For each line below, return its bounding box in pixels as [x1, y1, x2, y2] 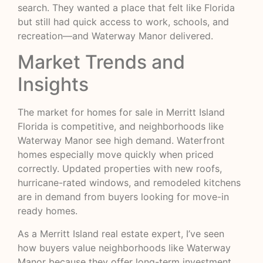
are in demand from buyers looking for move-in [18, 191, 229, 203]
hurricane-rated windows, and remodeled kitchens [18, 177, 241, 189]
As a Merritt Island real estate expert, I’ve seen [18, 227, 224, 240]
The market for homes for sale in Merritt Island [18, 106, 225, 119]
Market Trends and [18, 50, 185, 74]
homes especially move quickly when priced [18, 149, 214, 161]
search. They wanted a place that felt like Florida [18, 1, 235, 14]
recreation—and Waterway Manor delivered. [18, 29, 213, 42]
